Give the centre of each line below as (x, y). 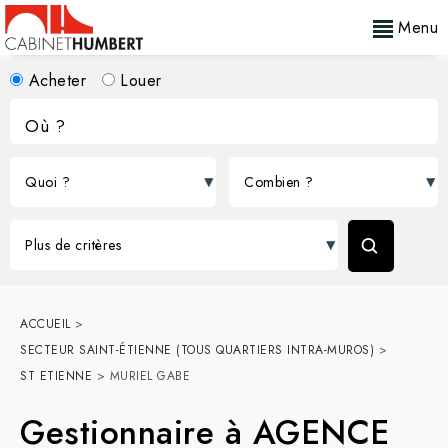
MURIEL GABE (149, 376)
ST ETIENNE (56, 376)
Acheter (54, 80)
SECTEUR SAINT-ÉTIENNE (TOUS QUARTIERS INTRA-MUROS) (197, 350)
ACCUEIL (45, 324)
